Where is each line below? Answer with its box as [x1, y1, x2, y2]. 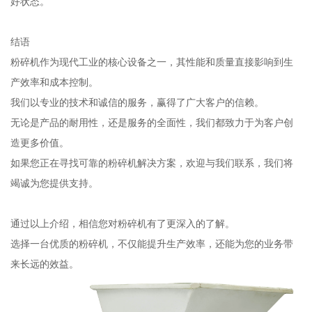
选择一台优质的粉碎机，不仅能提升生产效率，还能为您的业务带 [10, 237, 293, 249]
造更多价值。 [10, 136, 69, 148]
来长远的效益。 [10, 258, 79, 270]
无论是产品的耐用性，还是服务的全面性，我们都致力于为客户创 [10, 116, 293, 128]
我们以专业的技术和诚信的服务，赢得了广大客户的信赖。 [10, 96, 264, 108]
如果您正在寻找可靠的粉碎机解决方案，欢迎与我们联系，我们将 [10, 157, 293, 169]
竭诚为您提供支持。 [10, 177, 98, 189]
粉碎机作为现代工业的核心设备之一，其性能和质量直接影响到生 [10, 56, 293, 68]
